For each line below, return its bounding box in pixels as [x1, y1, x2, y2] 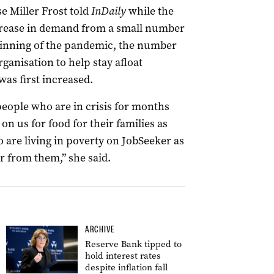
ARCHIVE [85, 224, 114, 235]
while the [125, 4, 174, 18]
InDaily [91, 4, 126, 18]
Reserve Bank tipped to [85, 238, 182, 250]
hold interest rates [85, 250, 161, 262]
